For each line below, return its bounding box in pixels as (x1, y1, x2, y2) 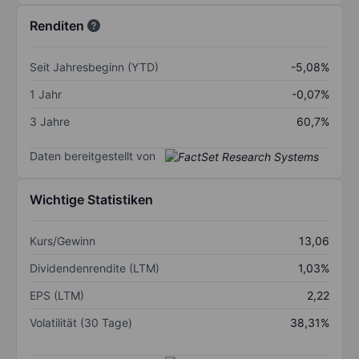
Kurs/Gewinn (30, 234, 95, 248)
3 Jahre (30, 114, 70, 128)
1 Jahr (30, 87, 62, 101)
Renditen (30, 17, 84, 34)
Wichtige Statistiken (30, 192, 153, 208)
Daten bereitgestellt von (30, 148, 155, 163)
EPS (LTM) (30, 288, 84, 303)
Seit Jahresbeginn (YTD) (30, 59, 159, 74)
